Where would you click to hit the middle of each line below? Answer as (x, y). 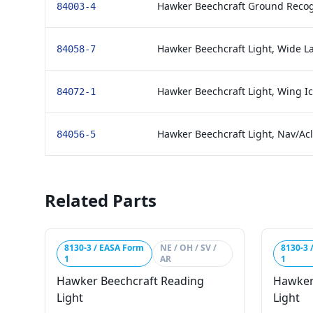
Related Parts (101, 200)
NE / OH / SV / (189, 248)
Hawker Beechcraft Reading (130, 281)
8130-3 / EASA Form (104, 248)
